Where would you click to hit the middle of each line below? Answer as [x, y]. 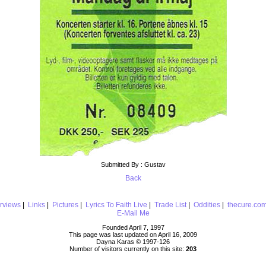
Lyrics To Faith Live [116, 205]
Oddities [207, 205]
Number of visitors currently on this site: [128, 248]
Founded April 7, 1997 [133, 227]
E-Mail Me [133, 213]
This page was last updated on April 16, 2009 [133, 234]
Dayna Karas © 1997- [128, 241]
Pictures [65, 205]
